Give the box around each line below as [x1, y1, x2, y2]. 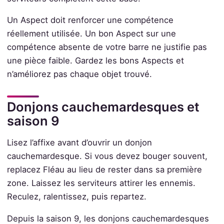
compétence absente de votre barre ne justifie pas [6, 42, 207, 52]
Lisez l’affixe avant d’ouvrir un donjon [6, 137, 152, 148]
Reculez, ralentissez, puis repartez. [6, 191, 146, 202]
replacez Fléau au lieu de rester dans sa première [6, 164, 202, 175]
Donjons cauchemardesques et [6, 99, 199, 115]
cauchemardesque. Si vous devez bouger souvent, [6, 151, 207, 161]
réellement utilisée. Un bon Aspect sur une [6, 28, 176, 39]
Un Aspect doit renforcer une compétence [6, 15, 173, 25]
